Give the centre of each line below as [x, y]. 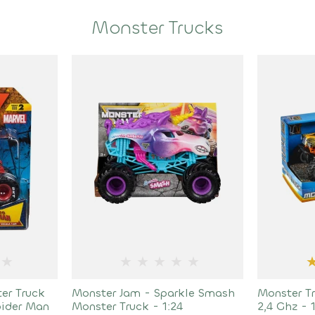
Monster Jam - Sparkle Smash [153, 293]
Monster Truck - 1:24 [127, 306]
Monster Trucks [157, 28]
